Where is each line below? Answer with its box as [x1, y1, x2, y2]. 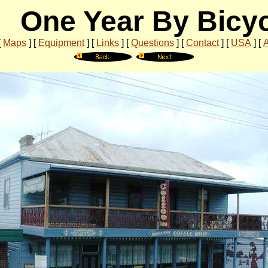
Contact [185, 38, 219, 48]
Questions [130, 38, 174, 48]
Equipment [38, 38, 84, 48]
